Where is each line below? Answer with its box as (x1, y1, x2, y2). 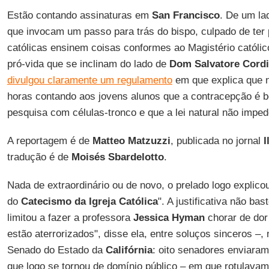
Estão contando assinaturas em (7, 10, 152, 21)
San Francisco (151, 10, 220, 21)
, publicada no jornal (170, 135, 264, 147)
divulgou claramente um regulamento (7, 74, 172, 86)
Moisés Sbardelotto (71, 151, 164, 163)
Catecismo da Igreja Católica (20, 196, 158, 207)
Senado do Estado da (7, 244, 106, 256)
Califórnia (105, 244, 153, 256)
